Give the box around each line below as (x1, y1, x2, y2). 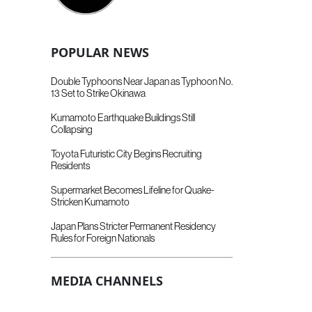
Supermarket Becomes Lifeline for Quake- (51, 184, 214, 196)
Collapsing (51, 123, 93, 135)
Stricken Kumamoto (51, 196, 130, 208)
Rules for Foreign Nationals (51, 232, 155, 244)
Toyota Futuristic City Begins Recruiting (51, 148, 202, 159)
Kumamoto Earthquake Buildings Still (51, 111, 195, 123)
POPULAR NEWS (51, 43, 149, 61)
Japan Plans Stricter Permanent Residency (51, 220, 216, 232)
